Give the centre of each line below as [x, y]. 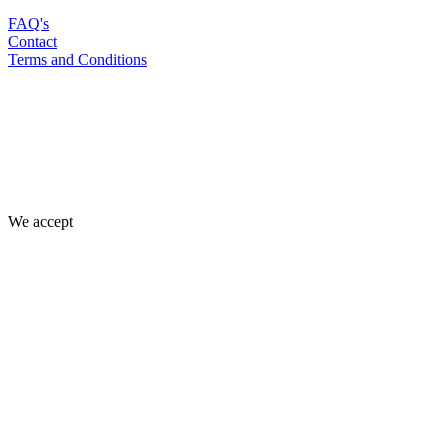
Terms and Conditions [77, 60]
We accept [40, 222]
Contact [32, 42]
